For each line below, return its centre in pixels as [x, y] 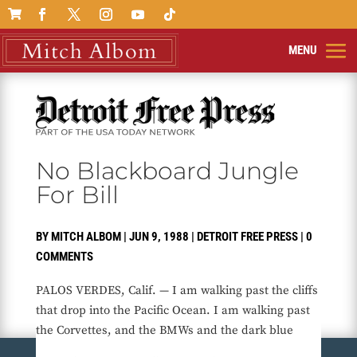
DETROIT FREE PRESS [247, 237]
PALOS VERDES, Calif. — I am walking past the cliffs [177, 291]
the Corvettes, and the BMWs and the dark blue [164, 331]
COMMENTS [64, 257]
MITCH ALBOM [86, 237]
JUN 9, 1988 [159, 237]
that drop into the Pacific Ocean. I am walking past [173, 311]
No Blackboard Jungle [167, 171]
